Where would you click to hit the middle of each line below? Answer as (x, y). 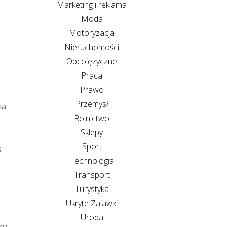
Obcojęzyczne (92, 61)
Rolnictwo (92, 118)
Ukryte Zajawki (92, 203)
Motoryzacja (92, 33)
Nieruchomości (92, 47)
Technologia (92, 160)
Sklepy (92, 132)
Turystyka (92, 189)
